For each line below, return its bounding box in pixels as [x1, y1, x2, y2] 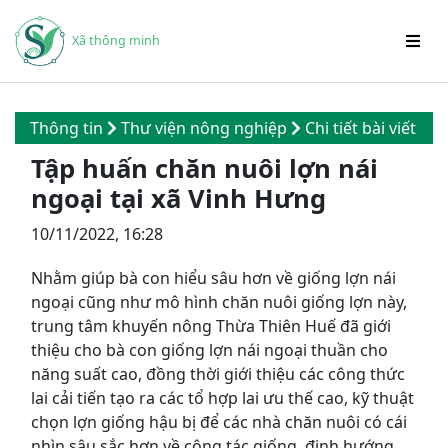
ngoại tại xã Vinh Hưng [31, 181, 326, 216]
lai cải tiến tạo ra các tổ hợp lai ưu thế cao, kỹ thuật [31, 387, 414, 409]
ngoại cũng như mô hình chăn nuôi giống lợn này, [31, 291, 407, 313]
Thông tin [30, 117, 107, 139]
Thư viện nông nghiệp [121, 117, 291, 139]
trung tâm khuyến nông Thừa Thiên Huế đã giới [31, 315, 391, 337]
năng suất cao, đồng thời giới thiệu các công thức [31, 363, 405, 385]
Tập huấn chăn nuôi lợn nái [31, 151, 378, 186]
